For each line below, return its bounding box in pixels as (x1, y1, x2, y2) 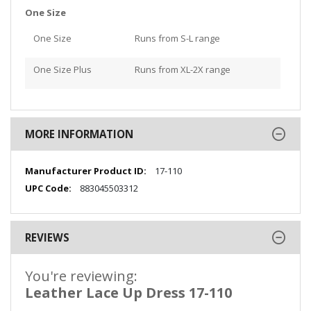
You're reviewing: (25, 266, 137, 285)
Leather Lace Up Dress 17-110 (25, 283, 232, 302)
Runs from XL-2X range (134, 63, 230, 76)
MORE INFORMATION (25, 127, 133, 142)
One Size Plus (33, 63, 92, 76)
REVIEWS (25, 230, 69, 244)
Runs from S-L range (134, 32, 220, 45)
